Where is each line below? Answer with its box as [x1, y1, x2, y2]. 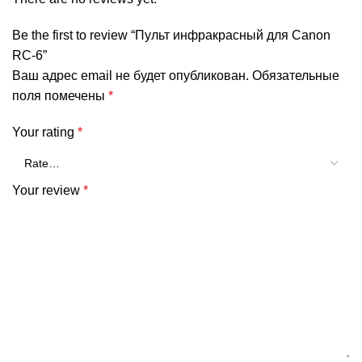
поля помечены [12, 89, 108, 103]
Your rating [12, 125, 78, 140]
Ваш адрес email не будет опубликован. [12, 69, 249, 83]
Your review [12, 183, 83, 198]
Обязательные [252, 69, 339, 83]
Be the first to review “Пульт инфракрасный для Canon [12, 28, 330, 43]
